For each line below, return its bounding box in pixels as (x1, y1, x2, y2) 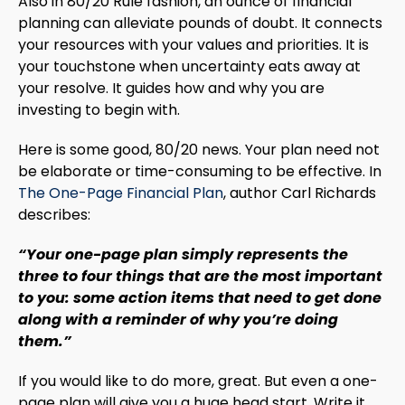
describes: (18, 203, 90, 225)
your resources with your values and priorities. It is (18, 33, 369, 55)
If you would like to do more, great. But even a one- (18, 370, 378, 391)
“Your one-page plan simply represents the (18, 243, 348, 265)
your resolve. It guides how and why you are (18, 77, 325, 99)
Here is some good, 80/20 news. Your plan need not (18, 138, 380, 160)
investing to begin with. (18, 99, 180, 120)
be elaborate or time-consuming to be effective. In (18, 160, 381, 182)
